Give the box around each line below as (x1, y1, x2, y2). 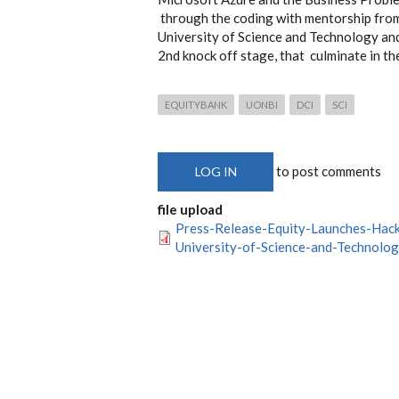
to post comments (273, 162, 381, 179)
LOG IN (194, 163, 237, 179)
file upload (158, 200, 223, 217)
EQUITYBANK (165, 98, 227, 110)
